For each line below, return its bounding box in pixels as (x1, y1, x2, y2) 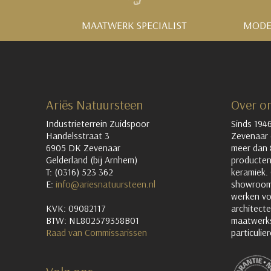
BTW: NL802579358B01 (46, 214, 139, 226)
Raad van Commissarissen (46, 226, 149, 238)
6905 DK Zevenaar (46, 141, 120, 154)
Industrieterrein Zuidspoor (46, 117, 149, 129)
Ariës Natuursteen (46, 96, 143, 113)
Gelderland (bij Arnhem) (46, 153, 137, 166)
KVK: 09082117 (46, 201, 106, 214)
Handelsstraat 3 (46, 129, 109, 142)
